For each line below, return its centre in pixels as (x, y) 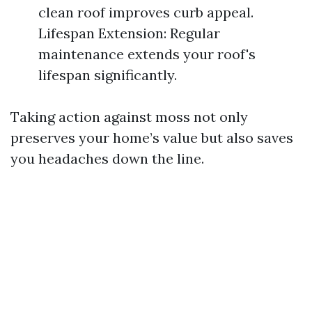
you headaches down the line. (107, 158)
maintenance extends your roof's (147, 54)
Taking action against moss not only (129, 117)
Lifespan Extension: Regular (129, 33)
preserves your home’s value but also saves (152, 138)
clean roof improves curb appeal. (146, 12)
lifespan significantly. (108, 75)
